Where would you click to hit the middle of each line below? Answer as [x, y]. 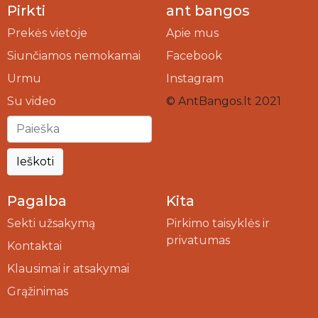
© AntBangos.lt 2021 [224, 101]
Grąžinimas [38, 291]
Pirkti [26, 11]
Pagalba [37, 201]
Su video [32, 101]
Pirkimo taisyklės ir [218, 223]
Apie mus [192, 33]
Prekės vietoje [47, 33]
